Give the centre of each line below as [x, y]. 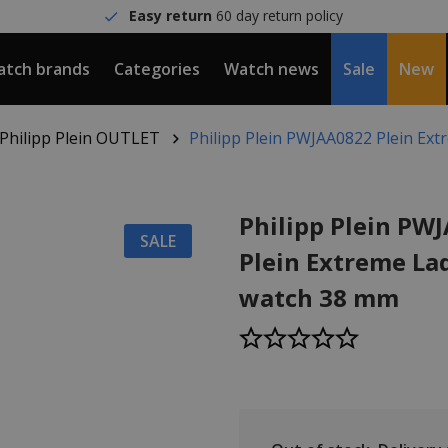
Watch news [271, 69]
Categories [157, 69]
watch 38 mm [319, 297]
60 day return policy [278, 15]
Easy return [171, 15]
